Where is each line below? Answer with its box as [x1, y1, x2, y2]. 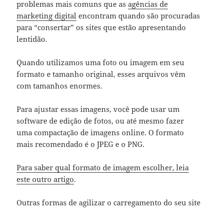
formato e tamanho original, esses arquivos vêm [17, 69, 186, 79]
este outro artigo [17, 174, 74, 184]
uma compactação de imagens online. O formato [17, 127, 184, 137]
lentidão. [17, 34, 50, 44]
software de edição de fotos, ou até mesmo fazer [17, 116, 184, 126]
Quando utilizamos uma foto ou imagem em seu [17, 57, 185, 67]
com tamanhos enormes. [17, 81, 105, 91]
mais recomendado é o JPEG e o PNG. [17, 139, 147, 149]
